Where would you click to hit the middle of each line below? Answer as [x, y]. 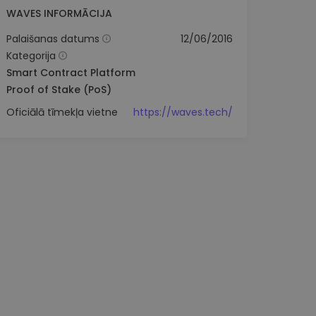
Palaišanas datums [53, 38]
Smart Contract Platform [71, 72]
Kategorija [31, 55]
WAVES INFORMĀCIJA [59, 13]
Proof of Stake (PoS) [59, 89]
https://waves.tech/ [183, 112]
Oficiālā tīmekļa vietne [62, 112]
